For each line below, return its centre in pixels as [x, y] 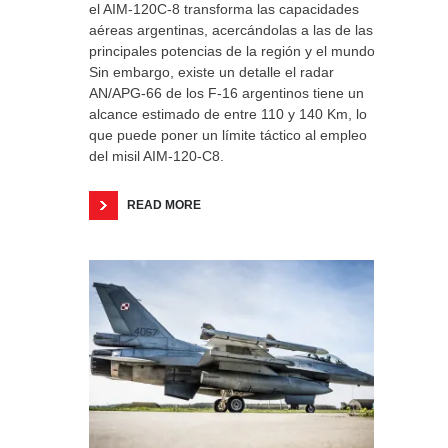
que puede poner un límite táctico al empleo [228, 135]
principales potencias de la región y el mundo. [234, 51]
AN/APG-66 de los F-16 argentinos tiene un [226, 93]
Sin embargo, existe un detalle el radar [211, 72]
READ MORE [164, 205]
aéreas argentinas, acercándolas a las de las [231, 30]
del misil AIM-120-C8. [156, 156]
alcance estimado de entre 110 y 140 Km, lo [228, 114]
